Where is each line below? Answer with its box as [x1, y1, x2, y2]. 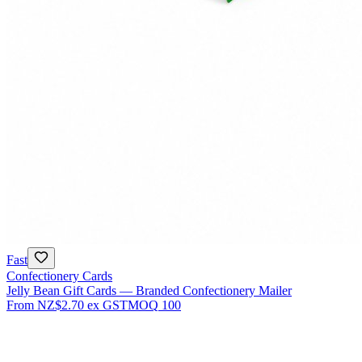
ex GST [87, 298, 128, 313]
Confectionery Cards [6, 269, 112, 284]
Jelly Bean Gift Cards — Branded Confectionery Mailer [6, 284, 292, 298]
